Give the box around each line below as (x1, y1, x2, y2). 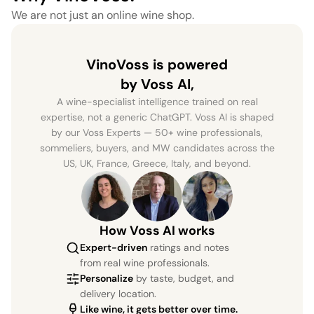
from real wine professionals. (80, 256, 210, 269)
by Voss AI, (120, 74, 194, 93)
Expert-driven (80, 240, 147, 254)
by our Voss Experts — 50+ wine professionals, (51, 125, 263, 139)
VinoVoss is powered (86, 55, 228, 74)
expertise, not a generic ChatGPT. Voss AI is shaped (40, 110, 274, 123)
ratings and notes (150, 240, 229, 254)
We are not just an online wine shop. (11, 7, 194, 22)
